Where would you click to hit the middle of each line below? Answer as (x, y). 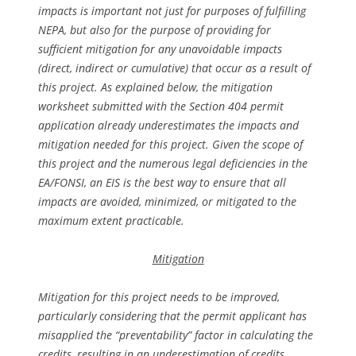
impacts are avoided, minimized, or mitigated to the (167, 201)
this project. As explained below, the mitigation (155, 87)
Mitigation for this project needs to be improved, (159, 296)
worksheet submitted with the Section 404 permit (161, 106)
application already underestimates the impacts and (168, 125)
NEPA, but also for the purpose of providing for (155, 29)
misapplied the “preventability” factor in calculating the (176, 335)
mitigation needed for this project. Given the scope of (170, 144)
